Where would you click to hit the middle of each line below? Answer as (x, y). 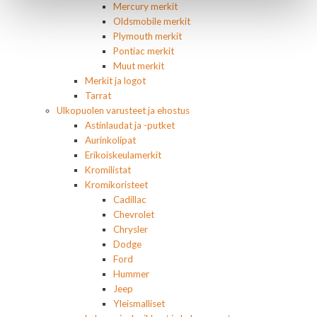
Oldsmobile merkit (152, 22)
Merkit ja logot (115, 81)
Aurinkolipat (110, 140)
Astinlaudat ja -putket (130, 126)
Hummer (131, 274)
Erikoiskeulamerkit (123, 155)
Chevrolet (134, 215)
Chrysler (131, 230)
